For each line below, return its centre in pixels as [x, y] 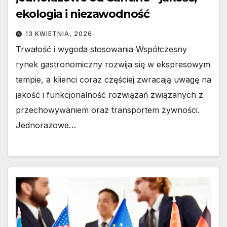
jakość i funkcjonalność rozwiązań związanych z [109, 95]
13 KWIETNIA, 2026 [59, 34]
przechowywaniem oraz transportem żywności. [108, 110]
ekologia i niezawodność [83, 14]
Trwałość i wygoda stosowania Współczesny [101, 49]
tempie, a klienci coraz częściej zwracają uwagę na [113, 80]
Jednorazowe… [46, 125]
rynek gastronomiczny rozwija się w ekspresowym [113, 65]
